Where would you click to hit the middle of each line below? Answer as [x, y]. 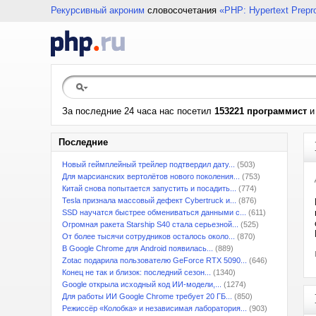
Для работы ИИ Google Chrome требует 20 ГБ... [147, 296]
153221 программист [261, 111]
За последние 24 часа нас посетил [138, 111]
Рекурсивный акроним [98, 10]
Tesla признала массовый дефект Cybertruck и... [149, 200]
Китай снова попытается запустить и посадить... [149, 188]
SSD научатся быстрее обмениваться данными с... [154, 212]
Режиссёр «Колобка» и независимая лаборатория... [154, 308]
